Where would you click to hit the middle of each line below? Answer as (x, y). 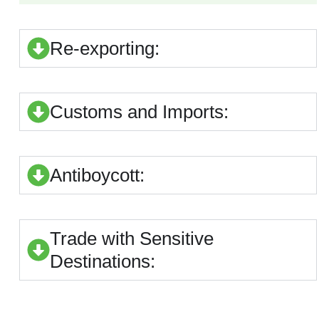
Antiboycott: (97, 176)
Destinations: (103, 262)
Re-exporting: (105, 49)
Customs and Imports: (139, 112)
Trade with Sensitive (132, 239)
